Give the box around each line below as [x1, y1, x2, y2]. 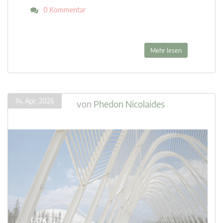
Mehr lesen [150, 46, 182, 54]
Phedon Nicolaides [94, 98, 165, 110]
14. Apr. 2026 [15, 96, 54, 105]
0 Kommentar [43, 5, 86, 14]
